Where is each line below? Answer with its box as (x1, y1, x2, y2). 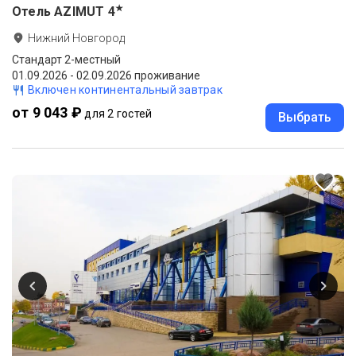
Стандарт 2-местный (12, 53, 121, 67)
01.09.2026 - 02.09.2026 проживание (12, 69, 200, 83)
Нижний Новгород (28, 32, 125, 45)
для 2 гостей (84, 107, 153, 121)
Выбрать (278, 110, 331, 126)
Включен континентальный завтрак (28, 83, 222, 97)
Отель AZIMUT (12, 4, 105, 20)
